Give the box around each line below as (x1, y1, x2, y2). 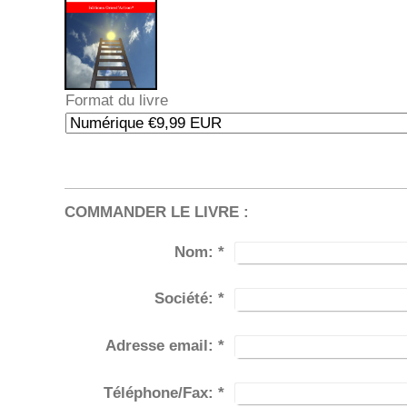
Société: (154, 290, 214, 308)
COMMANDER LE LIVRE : (65, 203, 250, 221)
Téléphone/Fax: (104, 383, 214, 402)
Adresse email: (105, 336, 214, 354)
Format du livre (65, 91, 169, 109)
